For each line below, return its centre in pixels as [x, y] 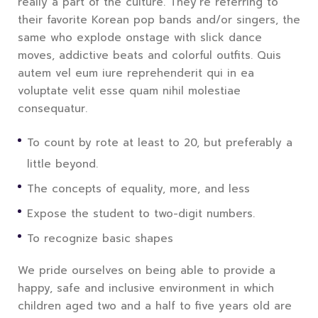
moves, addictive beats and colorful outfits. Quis [149, 56]
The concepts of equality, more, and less [138, 189]
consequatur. [53, 109]
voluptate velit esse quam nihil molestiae [129, 91]
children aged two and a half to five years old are [155, 306]
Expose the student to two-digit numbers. [141, 214]
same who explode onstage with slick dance [140, 38]
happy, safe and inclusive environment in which [146, 289]
